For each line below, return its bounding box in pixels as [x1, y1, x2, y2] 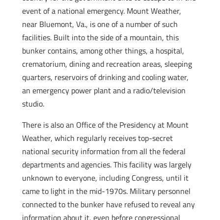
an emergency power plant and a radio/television [22, 84, 186, 96]
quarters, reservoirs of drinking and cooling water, [22, 71, 189, 83]
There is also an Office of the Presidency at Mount [22, 119, 189, 131]
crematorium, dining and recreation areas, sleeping [22, 58, 192, 70]
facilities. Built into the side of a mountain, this [22, 31, 179, 43]
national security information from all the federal [22, 145, 186, 157]
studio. [22, 98, 44, 110]
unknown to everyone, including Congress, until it [22, 172, 189, 184]
